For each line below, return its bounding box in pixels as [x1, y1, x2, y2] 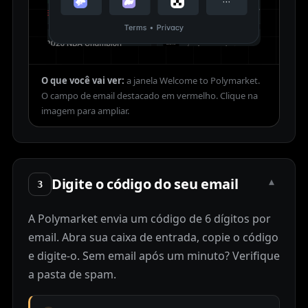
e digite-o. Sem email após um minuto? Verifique [28, 248, 280, 264]
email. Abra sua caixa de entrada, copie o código [28, 230, 278, 245]
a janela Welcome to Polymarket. [126, 74, 260, 87]
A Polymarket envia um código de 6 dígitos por [28, 211, 271, 227]
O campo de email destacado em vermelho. [41, 89, 218, 102]
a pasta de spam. [28, 267, 116, 283]
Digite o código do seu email [52, 175, 239, 194]
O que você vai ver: [41, 74, 124, 87]
